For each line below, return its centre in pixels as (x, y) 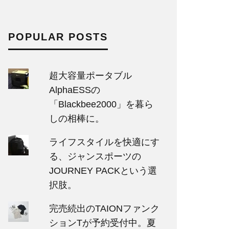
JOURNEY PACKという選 (103, 171)
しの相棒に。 (76, 119)
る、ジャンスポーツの (95, 156)
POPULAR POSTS (58, 37)
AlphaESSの (74, 90)
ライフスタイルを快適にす (104, 142)
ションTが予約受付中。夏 (102, 223)
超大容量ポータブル (90, 76)
